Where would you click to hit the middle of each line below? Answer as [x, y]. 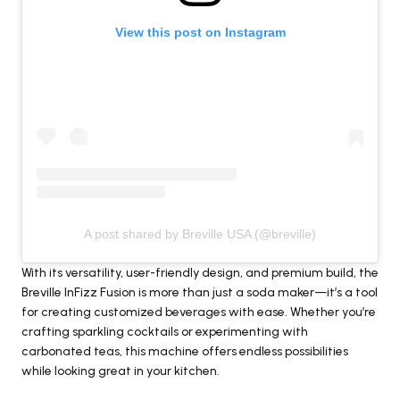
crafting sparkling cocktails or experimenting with [165, 331]
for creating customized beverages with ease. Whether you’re [199, 312]
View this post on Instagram [200, 32]
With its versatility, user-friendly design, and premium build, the [200, 272]
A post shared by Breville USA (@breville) [200, 233]
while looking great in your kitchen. [121, 371]
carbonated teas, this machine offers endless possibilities [185, 351]
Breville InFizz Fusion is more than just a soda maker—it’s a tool [200, 292]
